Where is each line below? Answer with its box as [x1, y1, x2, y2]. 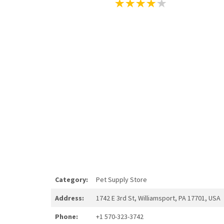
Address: [55, 193, 84, 202]
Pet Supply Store [96, 174, 147, 184]
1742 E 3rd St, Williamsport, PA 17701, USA [96, 193, 220, 202]
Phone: [55, 211, 78, 221]
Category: [55, 174, 88, 184]
